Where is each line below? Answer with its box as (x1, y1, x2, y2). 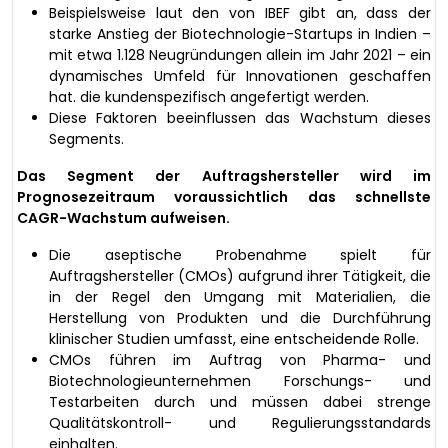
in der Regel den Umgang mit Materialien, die (49, 286, 431, 307)
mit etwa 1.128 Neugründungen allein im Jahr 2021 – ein (49, 44, 431, 65)
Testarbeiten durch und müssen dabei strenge (49, 391, 431, 412)
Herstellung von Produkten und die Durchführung (49, 307, 431, 328)
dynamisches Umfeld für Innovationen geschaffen (49, 65, 431, 86)
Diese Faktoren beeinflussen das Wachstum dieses (49, 107, 431, 128)
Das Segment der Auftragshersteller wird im (17, 165, 431, 186)
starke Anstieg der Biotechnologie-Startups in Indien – (49, 23, 431, 44)
